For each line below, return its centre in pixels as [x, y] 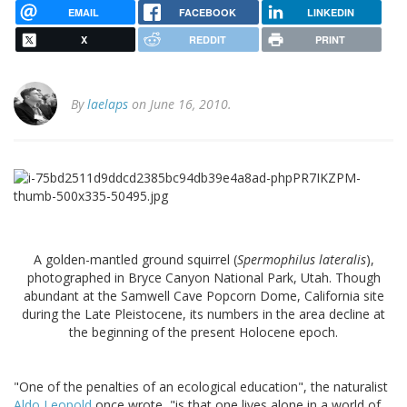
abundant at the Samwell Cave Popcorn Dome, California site [203, 296]
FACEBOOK [207, 12]
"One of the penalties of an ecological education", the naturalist [201, 387]
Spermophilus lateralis [301, 260]
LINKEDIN [330, 12]
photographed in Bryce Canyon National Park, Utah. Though [203, 278]
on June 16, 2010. [180, 104]
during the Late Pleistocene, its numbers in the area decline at [203, 314]
